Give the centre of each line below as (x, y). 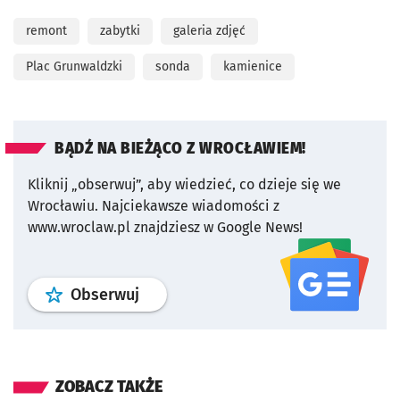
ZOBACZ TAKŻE (109, 386)
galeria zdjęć (209, 30)
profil (158, 293)
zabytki (120, 30)
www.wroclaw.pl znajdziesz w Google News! (165, 227)
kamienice (253, 66)
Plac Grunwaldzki (74, 66)
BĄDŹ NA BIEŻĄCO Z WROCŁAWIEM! (180, 148)
